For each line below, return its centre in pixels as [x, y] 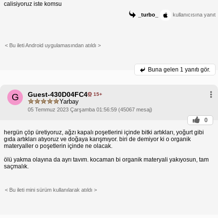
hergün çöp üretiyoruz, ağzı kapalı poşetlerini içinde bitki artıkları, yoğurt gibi [104, 132]
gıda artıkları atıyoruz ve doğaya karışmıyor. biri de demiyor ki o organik [97, 139]
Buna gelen [164, 69]
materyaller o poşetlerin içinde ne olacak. [58, 146]
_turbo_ [148, 14]
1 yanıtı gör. [195, 69]
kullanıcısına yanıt [193, 14]
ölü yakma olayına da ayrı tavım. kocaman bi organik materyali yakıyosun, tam [106, 159]
